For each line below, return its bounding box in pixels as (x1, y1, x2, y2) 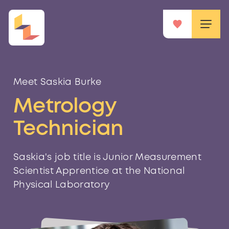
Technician (13, 120, 124, 139)
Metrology (13, 98, 116, 116)
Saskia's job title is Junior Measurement (13, 153, 201, 162)
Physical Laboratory (13, 181, 110, 189)
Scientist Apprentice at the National (13, 167, 185, 175)
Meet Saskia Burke (13, 78, 102, 86)
